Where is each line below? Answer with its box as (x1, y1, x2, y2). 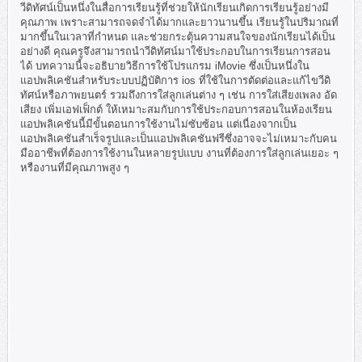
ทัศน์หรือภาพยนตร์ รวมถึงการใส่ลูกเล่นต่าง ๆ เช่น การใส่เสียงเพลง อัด (20, 89, 337, 101)
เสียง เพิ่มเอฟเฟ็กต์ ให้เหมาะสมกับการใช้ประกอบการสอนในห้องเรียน (20, 103, 332, 116)
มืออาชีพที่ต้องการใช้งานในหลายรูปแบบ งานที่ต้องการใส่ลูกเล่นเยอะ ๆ (20, 147, 339, 159)
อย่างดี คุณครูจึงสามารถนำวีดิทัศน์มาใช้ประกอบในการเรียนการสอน (20, 45, 330, 57)
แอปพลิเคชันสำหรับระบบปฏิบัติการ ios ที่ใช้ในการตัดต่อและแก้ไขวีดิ (20, 74, 330, 86)
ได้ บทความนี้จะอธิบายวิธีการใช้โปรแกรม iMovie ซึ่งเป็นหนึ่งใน (20, 60, 309, 72)
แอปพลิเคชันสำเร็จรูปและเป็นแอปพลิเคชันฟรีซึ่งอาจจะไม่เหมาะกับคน (20, 133, 337, 145)
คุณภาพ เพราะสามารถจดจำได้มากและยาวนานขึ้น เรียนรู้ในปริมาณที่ (20, 16, 339, 28)
